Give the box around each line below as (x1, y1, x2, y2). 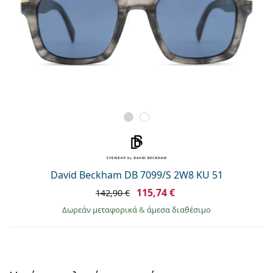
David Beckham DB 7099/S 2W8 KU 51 (50, 168, 223, 182)
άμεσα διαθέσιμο (147, 204, 211, 215)
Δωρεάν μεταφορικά (62, 204, 139, 215)
